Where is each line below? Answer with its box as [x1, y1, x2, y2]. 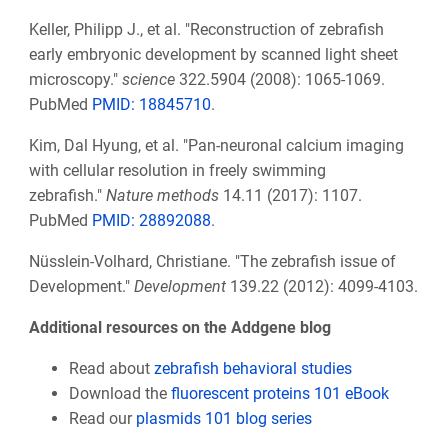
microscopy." [28, 69, 122, 89]
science [121, 69, 175, 89]
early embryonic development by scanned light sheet [28, 44, 398, 64]
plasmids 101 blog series [135, 408, 312, 428]
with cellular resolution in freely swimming [28, 160, 326, 180]
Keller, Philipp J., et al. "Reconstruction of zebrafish [28, 19, 384, 39]
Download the [68, 383, 167, 403]
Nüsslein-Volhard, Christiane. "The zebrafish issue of [28, 251, 396, 271]
